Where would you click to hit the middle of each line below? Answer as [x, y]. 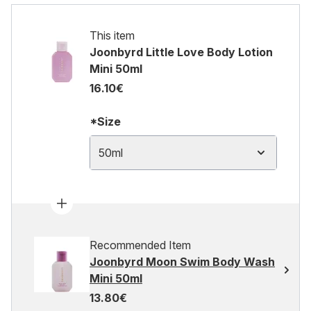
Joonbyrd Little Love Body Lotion [181, 52]
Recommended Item [140, 245]
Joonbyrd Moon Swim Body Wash [182, 262]
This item [112, 35]
